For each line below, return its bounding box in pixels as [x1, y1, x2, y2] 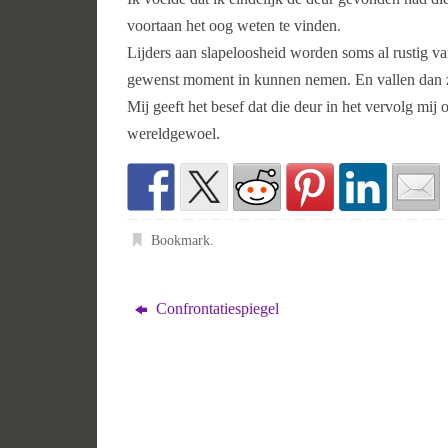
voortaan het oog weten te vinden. [127, 17, 341, 35]
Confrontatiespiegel [152, 300, 280, 318]
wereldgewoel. [127, 125, 220, 143]
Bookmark [151, 232, 211, 249]
